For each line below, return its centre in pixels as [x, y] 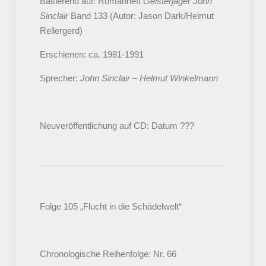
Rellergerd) [61, 31]
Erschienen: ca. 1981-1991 [91, 55]
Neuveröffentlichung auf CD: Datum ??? [117, 126]
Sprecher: [60, 78]
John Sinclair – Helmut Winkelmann [149, 78]
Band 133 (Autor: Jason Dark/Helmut [141, 16]
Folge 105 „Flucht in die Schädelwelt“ [110, 207]
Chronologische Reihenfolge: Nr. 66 [108, 254]
